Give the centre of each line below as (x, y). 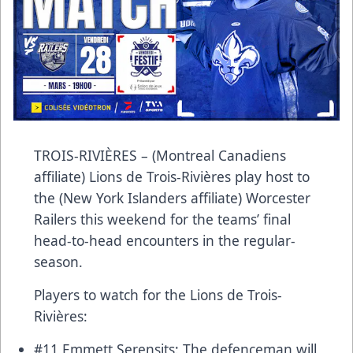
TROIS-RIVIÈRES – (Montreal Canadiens (160, 155)
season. (58, 261)
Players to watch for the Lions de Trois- (158, 294)
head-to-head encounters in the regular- (165, 240)
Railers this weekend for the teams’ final (162, 219)
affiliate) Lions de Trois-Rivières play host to (172, 176)
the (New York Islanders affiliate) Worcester (172, 197)
